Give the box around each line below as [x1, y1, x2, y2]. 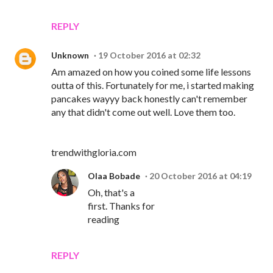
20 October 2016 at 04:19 [149, 171, 252, 182]
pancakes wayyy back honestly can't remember [51, 93, 247, 105]
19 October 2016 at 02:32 [98, 50, 200, 61]
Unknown [51, 50, 89, 61]
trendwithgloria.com [51, 146, 136, 158]
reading [88, 213, 119, 225]
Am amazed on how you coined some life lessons [51, 66, 251, 78]
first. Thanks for [88, 200, 155, 212]
